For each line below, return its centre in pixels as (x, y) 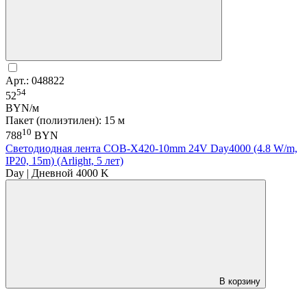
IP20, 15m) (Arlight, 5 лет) (64, 160)
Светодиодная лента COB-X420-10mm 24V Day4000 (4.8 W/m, (151, 148)
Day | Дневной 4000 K (57, 173)
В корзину (240, 281)
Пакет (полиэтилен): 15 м (65, 121)
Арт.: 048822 (35, 80)
